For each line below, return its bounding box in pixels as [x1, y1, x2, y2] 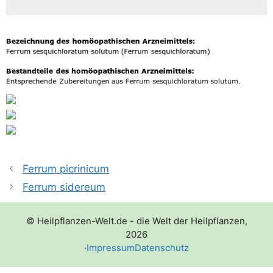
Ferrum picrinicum [23, 163, 110, 175]
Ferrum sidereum [23, 181, 106, 194]
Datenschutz [135, 242, 189, 254]
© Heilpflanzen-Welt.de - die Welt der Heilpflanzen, [26, 215, 247, 227]
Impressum [87, 242, 135, 254]
